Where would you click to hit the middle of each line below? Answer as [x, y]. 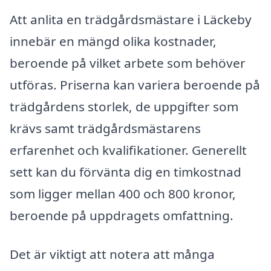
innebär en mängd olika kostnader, [113, 41]
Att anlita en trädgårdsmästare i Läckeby [131, 20]
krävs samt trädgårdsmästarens [105, 129]
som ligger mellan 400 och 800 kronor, [123, 194]
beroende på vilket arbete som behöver [128, 63]
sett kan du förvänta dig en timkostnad [126, 172]
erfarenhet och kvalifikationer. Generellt [128, 150]
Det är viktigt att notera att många [112, 254]
